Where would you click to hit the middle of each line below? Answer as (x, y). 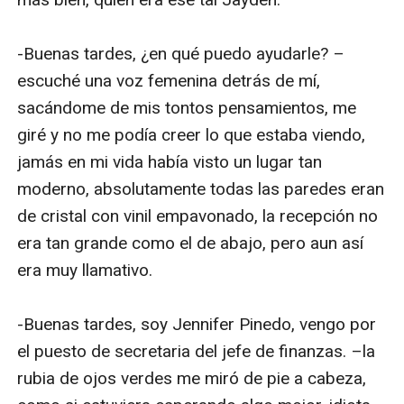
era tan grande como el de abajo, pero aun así (191, 243)
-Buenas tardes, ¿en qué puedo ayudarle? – (181, 53)
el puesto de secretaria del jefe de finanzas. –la (197, 351)
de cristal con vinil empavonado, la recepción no (198, 216)
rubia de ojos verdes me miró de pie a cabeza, (192, 378)
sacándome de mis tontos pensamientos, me (187, 107)
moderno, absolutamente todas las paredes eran (201, 188)
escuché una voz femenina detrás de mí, (169, 80)
